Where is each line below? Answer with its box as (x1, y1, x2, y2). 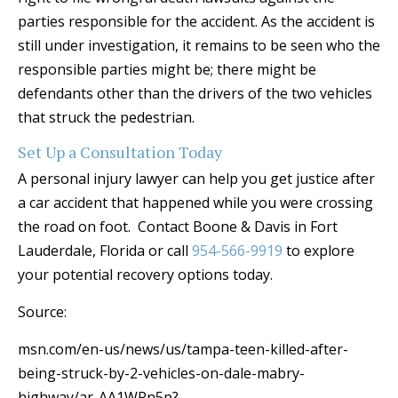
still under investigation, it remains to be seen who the (18, 36, 380, 56)
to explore (283, 241, 354, 261)
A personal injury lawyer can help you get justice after (18, 169, 375, 189)
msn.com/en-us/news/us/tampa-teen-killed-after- (18, 339, 348, 360)
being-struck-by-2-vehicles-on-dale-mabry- (18, 363, 305, 384)
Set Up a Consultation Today (18, 141, 222, 163)
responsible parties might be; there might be (18, 60, 316, 80)
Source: (18, 302, 67, 322)
